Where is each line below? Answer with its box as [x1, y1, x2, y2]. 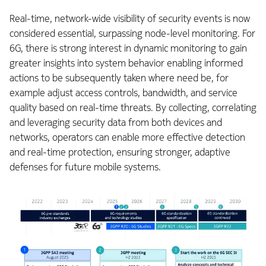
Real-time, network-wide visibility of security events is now [9, 12, 250, 25]
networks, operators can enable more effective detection [9, 131, 245, 144]
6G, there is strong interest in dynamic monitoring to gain [9, 42, 247, 55]
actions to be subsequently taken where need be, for [9, 71, 229, 84]
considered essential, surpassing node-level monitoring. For [9, 27, 255, 40]
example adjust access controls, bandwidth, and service [9, 86, 237, 99]
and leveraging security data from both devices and [9, 116, 222, 129]
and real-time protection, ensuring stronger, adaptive [9, 145, 230, 159]
